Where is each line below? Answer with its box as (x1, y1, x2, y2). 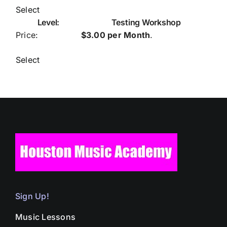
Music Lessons (15, 212, 76, 222)
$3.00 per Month (81, 30, 150, 41)
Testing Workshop (111, 17, 181, 28)
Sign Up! (15, 191, 49, 202)
